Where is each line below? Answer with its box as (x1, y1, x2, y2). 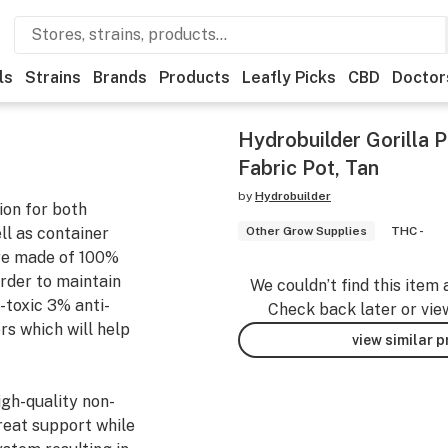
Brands (93, 68, 147, 87)
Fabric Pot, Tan (238, 156, 379, 180)
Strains (25, 68, 81, 87)
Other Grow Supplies (246, 224, 367, 238)
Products (159, 68, 230, 87)
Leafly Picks (242, 68, 336, 87)
